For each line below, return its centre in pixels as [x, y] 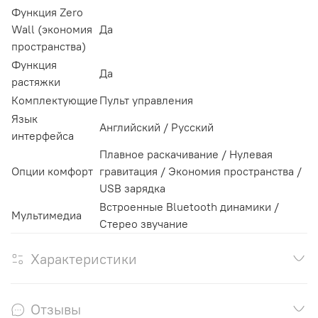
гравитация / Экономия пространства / [201, 171]
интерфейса [43, 136]
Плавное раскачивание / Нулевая [186, 154]
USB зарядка [132, 188]
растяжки [36, 82]
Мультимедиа [46, 215]
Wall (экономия [52, 29]
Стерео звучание [144, 224]
